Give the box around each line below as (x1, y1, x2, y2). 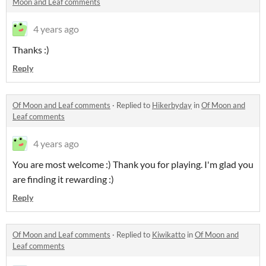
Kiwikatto (152, 230, 185, 240)
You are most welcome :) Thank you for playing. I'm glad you (12, 159, 254, 170)
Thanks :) (12, 44, 49, 56)
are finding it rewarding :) (12, 173, 114, 185)
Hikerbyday (152, 100, 192, 110)
